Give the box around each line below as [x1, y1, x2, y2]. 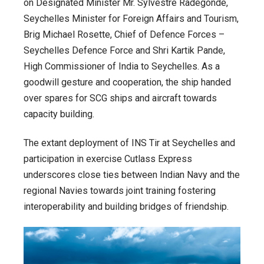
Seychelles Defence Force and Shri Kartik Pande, [24, 45, 225, 57]
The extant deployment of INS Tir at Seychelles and [24, 137, 235, 148]
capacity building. [24, 108, 94, 120]
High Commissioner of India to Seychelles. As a [24, 61, 220, 72]
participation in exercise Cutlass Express [24, 153, 192, 164]
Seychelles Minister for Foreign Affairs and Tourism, [24, 13, 239, 25]
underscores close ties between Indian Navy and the [24, 169, 240, 180]
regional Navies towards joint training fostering [24, 184, 216, 196]
